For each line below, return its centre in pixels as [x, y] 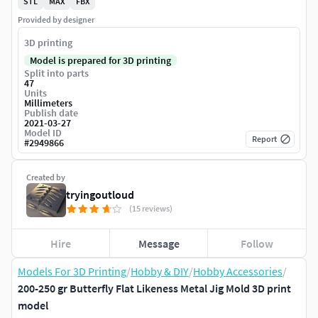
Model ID [43, 133]
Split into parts [56, 73]
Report [264, 139]
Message [159, 243]
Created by [46, 177]
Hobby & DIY [160, 272]
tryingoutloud [100, 195]
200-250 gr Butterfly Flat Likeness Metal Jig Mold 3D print [154, 289]
